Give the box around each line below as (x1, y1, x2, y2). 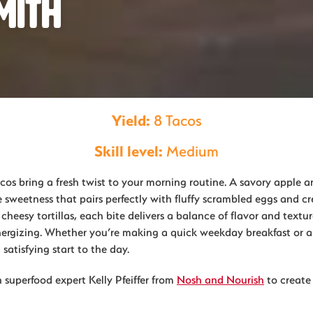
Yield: (111, 110, 150, 129)
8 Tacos (150, 110, 202, 129)
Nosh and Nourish (177, 272, 264, 286)
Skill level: (94, 141, 163, 160)
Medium (163, 141, 219, 160)
